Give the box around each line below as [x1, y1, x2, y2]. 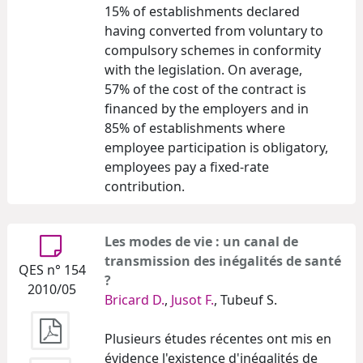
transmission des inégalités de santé [105, 251, 341, 270]
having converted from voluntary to [105, 21, 323, 40]
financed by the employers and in [105, 99, 309, 117]
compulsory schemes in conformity [105, 41, 321, 59]
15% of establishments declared [105, 2, 300, 20]
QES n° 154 [18, 260, 86, 279]
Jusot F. [171, 290, 214, 309]
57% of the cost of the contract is [105, 79, 306, 98]
